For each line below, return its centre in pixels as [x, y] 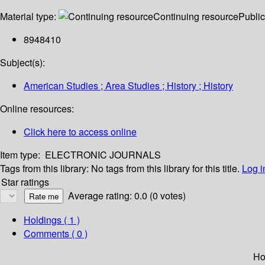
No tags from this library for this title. [165, 169]
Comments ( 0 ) [56, 234]
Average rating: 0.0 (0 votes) [127, 196]
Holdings [43, 220]
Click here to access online [80, 132]
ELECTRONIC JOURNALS [103, 155]
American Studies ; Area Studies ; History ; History [128, 86]
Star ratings [25, 182]
